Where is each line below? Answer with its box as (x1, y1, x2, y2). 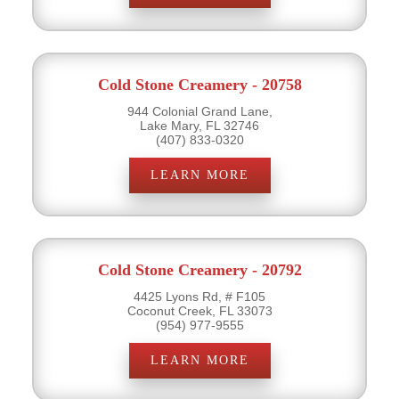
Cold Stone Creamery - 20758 (97, 75, 302, 94)
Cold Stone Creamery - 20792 (97, 260, 302, 279)
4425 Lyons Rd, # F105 (134, 289, 265, 304)
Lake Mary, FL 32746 (140, 118, 259, 133)
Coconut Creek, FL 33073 (126, 303, 273, 318)
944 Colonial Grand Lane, (126, 103, 273, 118)
